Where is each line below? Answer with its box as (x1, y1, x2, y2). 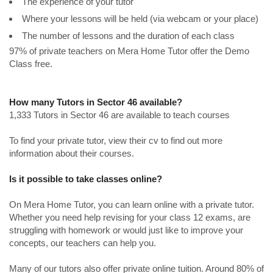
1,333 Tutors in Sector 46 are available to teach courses (9, 109, 230, 120)
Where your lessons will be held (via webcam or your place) (22, 13, 258, 24)
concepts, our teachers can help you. (9, 237, 156, 248)
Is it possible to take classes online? (9, 173, 162, 184)
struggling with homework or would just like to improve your (9, 224, 243, 235)
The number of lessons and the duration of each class (22, 30, 235, 41)
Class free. (9, 58, 52, 69)
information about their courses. (9, 147, 134, 158)
